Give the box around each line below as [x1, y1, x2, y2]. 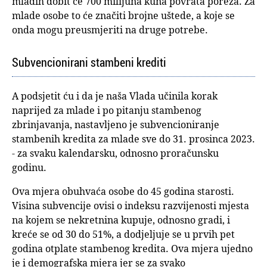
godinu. [12, 160, 46, 174]
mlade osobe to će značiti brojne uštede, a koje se [12, 8, 235, 22]
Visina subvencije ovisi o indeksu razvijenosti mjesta [12, 198, 249, 212]
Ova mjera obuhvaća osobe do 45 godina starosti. [12, 184, 234, 198]
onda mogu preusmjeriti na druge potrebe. [12, 23, 208, 36]
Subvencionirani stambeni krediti [12, 54, 166, 70]
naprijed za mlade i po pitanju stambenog [12, 103, 201, 117]
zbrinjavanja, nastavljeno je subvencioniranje [12, 117, 219, 131]
